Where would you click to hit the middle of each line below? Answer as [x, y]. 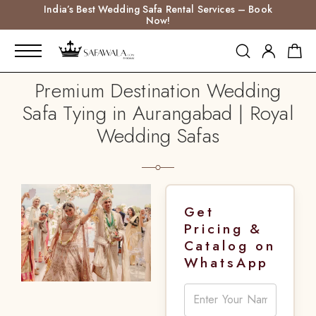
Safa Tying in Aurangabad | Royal [158, 113]
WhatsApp [226, 262]
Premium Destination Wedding [158, 91]
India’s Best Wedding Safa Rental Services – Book [158, 9]
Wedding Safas [158, 136]
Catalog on [230, 245]
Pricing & [223, 228]
